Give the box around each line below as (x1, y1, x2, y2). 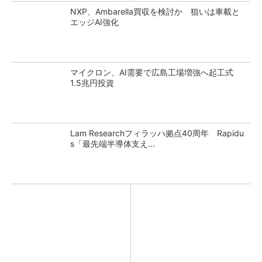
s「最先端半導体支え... (70, 139, 155, 149)
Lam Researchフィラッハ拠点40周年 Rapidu (70, 128, 244, 138)
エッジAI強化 (70, 17, 119, 27)
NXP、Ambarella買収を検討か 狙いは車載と (70, 6, 240, 16)
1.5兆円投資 (70, 78, 114, 88)
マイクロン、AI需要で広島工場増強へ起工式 (70, 67, 242, 77)
